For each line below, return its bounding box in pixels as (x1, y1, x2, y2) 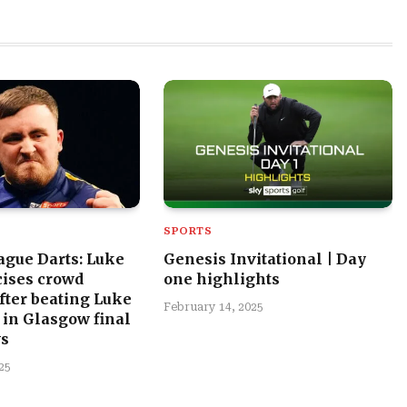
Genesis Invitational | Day (164, 250, 366, 269)
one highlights (164, 270, 280, 289)
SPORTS (164, 225, 213, 238)
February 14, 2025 (164, 301, 263, 314)
